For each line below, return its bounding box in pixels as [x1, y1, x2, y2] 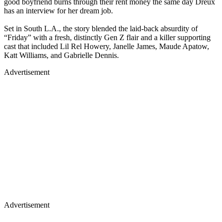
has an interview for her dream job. [4, 6, 113, 15]
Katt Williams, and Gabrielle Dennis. [4, 51, 119, 59]
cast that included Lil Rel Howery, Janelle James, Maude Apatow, [4, 42, 209, 51]
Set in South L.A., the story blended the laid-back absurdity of [4, 24, 198, 33]
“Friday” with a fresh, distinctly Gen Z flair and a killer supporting [4, 33, 211, 42]
